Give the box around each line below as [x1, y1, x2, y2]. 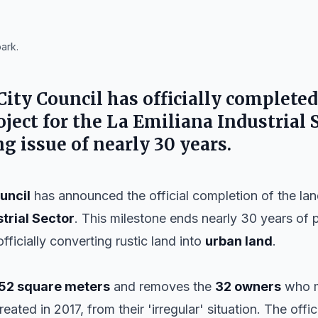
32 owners [215, 279, 281, 294]
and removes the [110, 279, 215, 294]
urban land [205, 234, 273, 248]
